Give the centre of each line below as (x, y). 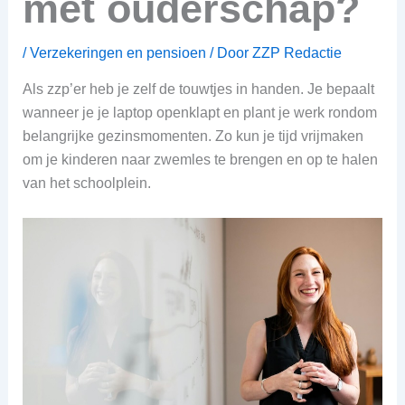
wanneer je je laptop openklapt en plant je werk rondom (199, 112)
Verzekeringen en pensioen (118, 52)
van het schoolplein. (86, 183)
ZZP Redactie (297, 52)
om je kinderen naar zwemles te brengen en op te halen (200, 159)
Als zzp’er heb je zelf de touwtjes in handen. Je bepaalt (198, 89)
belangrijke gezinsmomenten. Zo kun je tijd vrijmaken (193, 136)
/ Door (229, 52)
